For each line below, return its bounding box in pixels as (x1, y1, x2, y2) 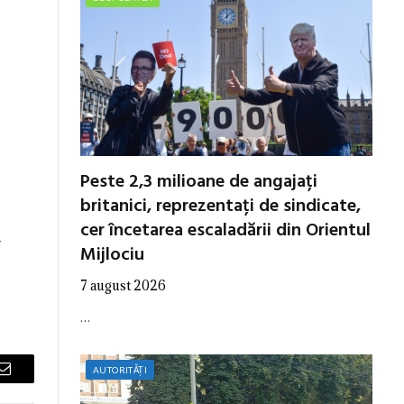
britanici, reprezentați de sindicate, (80, 191, 361, 221)
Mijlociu (80, 240, 144, 270)
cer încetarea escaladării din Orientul (80, 216, 371, 245)
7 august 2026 (80, 276, 166, 294)
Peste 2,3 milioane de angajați (80, 167, 317, 197)
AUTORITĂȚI (93, 363, 147, 375)
